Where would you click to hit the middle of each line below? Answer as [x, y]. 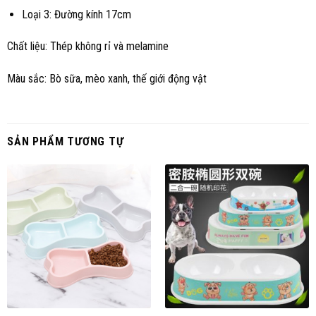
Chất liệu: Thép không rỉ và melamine [88, 47]
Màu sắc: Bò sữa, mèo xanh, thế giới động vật [107, 79]
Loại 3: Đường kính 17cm [76, 14]
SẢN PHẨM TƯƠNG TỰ [66, 142]
